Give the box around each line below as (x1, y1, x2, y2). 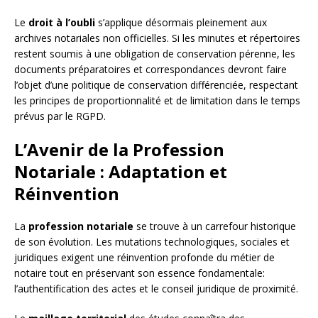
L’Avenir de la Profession (14, 138, 224, 162)
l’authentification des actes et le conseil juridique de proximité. (14, 282, 298, 296)
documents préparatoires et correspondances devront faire (14, 62, 287, 77)
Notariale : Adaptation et (14, 160, 227, 184)
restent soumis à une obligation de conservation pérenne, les (14, 47, 295, 61)
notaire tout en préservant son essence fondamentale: (14, 266, 265, 280)
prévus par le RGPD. (14, 109, 106, 124)
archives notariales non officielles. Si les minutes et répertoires (14, 31, 300, 45)
